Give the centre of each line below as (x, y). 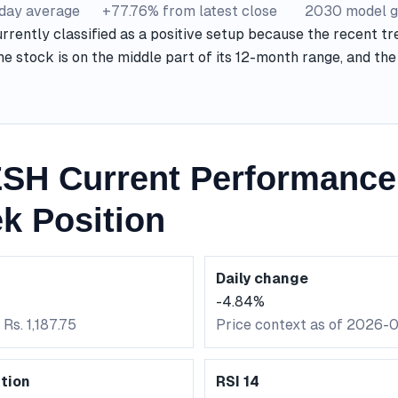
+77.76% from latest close (190, 11)
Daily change (262, 278)
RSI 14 (238, 381)
